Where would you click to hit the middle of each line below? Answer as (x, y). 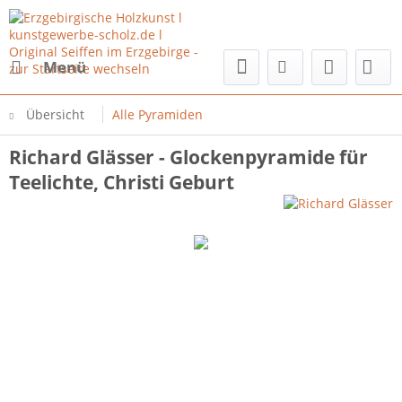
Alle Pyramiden (157, 114)
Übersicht (55, 114)
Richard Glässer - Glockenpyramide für (188, 157)
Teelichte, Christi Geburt (122, 182)
